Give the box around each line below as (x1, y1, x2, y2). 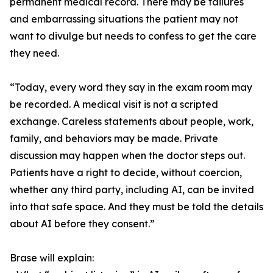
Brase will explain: (10, 252, 94, 264)
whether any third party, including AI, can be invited (10, 183, 254, 196)
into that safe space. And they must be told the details (10, 200, 263, 213)
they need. (10, 47, 59, 60)
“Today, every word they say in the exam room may (10, 81, 252, 94)
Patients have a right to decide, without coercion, (10, 166, 242, 179)
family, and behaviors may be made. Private (10, 132, 218, 145)
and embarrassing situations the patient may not (10, 13, 238, 26)
